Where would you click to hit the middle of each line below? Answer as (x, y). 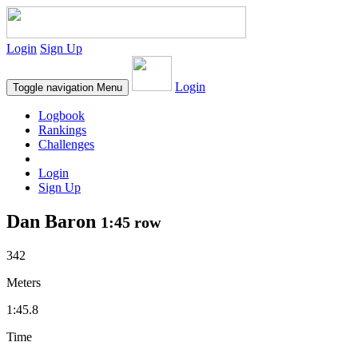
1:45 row (131, 222)
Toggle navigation (53, 88)
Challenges (66, 144)
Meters (24, 282)
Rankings (62, 130)
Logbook (62, 115)
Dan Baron (54, 221)
